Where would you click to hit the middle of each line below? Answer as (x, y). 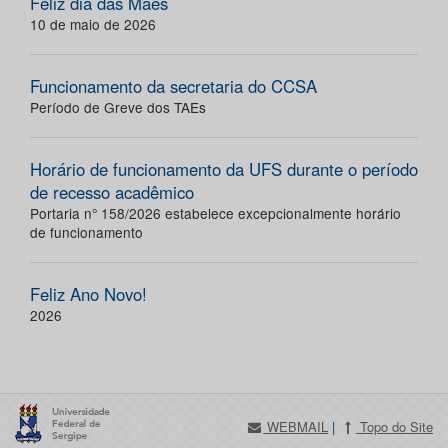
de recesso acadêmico (112, 192)
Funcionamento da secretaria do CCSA (173, 86)
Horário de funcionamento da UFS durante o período (224, 169)
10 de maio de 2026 (93, 24)
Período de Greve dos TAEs (118, 107)
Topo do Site (394, 427)
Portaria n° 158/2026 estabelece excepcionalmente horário (215, 213)
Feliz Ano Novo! (88, 294)
